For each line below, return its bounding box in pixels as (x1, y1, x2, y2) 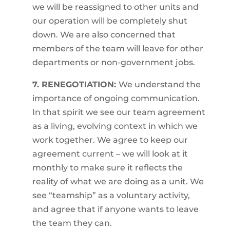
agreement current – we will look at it (32, 149, 188, 159)
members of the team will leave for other (32, 44, 203, 53)
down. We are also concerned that (32, 30, 176, 40)
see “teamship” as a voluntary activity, (32, 190, 190, 200)
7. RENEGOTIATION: (32, 80, 119, 89)
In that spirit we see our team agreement (32, 107, 205, 117)
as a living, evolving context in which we (32, 121, 198, 131)
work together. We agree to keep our (32, 135, 188, 145)
